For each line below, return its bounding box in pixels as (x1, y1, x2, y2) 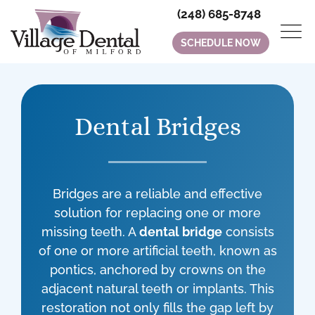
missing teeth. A (41, 224, 139, 239)
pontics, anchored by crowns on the (49, 262, 266, 277)
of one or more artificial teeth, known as (38, 243, 277, 258)
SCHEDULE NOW (181, 37, 262, 49)
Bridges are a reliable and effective (53, 186, 262, 201)
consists (221, 224, 274, 239)
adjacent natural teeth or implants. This (41, 281, 274, 296)
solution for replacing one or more (54, 205, 261, 220)
